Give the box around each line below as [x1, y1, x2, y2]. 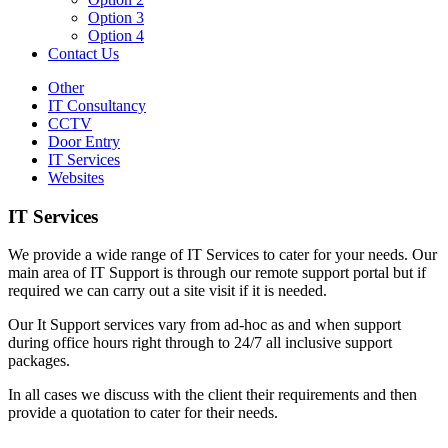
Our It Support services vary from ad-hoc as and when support [8, 316, 401, 334]
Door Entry [48, 133, 120, 150]
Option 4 [88, 27, 144, 44]
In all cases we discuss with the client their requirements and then [8, 386, 417, 404]
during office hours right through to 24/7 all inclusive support [8, 334, 392, 352]
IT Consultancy [48, 97, 146, 114]
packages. [8, 352, 70, 370]
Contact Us [48, 45, 119, 62]
